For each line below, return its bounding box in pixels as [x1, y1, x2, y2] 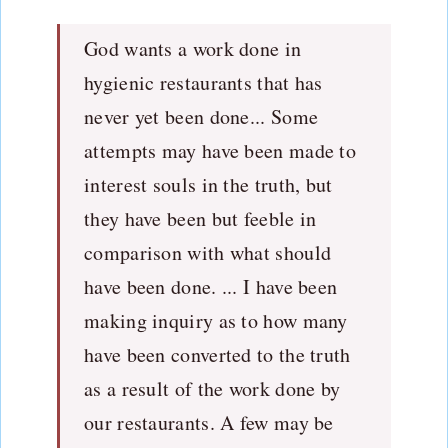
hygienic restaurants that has [84, 68, 323, 96]
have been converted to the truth [84, 340, 351, 368]
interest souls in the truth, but [84, 170, 333, 198]
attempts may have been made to [84, 136, 357, 164]
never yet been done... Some [84, 102, 319, 130]
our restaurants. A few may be [84, 408, 334, 436]
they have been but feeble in [84, 204, 317, 232]
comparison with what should [84, 238, 332, 266]
